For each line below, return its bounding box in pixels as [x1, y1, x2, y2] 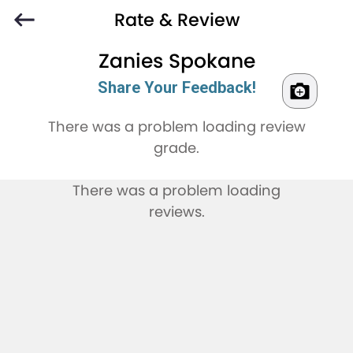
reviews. [148, 202, 205, 222]
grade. [154, 138, 199, 158]
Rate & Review [113, 7, 240, 32]
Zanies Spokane [98, 47, 255, 76]
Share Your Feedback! [97, 78, 256, 98]
